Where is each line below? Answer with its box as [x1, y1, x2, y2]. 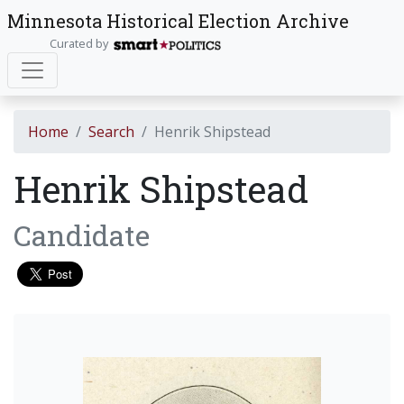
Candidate [14, 216, 150, 254]
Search [88, 122, 134, 142]
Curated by [49, 35, 114, 51]
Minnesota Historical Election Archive [7, 9, 349, 32]
